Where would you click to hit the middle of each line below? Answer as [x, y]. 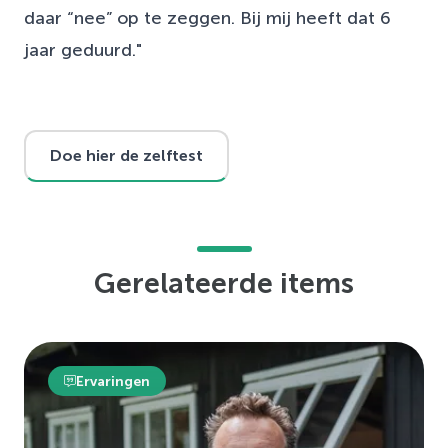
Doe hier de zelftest [126, 156]
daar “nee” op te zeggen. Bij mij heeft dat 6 [207, 18]
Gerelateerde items [224, 283]
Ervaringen [113, 381]
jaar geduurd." [83, 50]
